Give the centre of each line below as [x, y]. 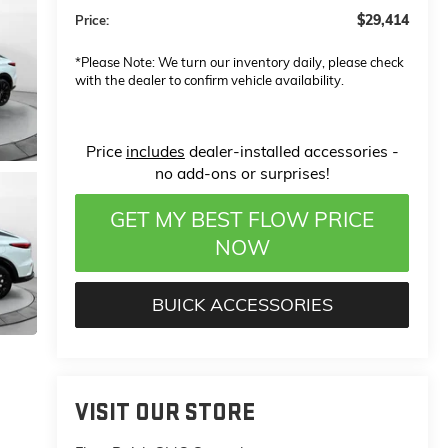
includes [155, 151]
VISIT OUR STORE [165, 413]
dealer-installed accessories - [291, 151]
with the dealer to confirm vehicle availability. [210, 80]
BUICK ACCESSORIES [242, 305]
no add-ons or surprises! [242, 173]
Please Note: [118, 62]
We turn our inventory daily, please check [280, 62]
